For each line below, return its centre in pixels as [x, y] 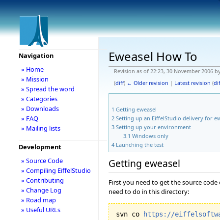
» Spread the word [48, 89]
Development [40, 147]
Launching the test [140, 144]
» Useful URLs [41, 210]
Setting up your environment [153, 127]
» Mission [35, 79]
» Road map [38, 200]
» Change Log [41, 190]
